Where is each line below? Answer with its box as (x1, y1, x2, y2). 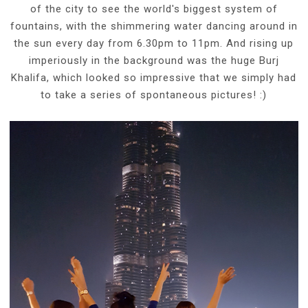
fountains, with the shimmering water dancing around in (10, 19, 298, 32)
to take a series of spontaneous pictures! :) (41, 88, 267, 101)
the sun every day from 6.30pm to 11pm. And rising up (14, 36, 294, 49)
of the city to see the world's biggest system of (30, 2, 278, 15)
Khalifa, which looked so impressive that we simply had (11, 71, 297, 84)
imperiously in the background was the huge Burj (28, 54, 279, 67)
